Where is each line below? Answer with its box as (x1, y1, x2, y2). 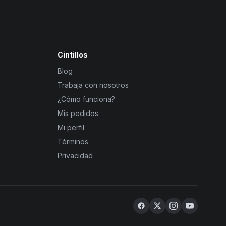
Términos (58, 137, 88, 146)
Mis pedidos (58, 109, 98, 118)
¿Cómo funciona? (58, 95, 115, 103)
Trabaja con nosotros (58, 81, 129, 89)
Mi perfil (58, 123, 84, 132)
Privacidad (58, 151, 93, 160)
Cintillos (58, 50, 88, 59)
